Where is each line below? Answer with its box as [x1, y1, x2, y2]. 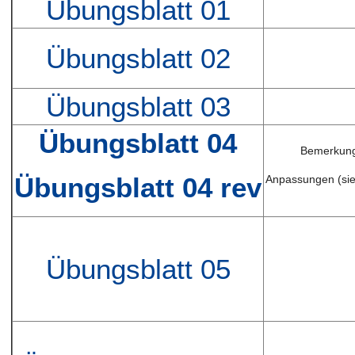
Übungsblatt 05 [45, 254, 231, 285]
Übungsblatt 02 [45, 43, 231, 74]
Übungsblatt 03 [45, 91, 231, 123]
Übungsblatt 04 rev [14, 171, 262, 203]
